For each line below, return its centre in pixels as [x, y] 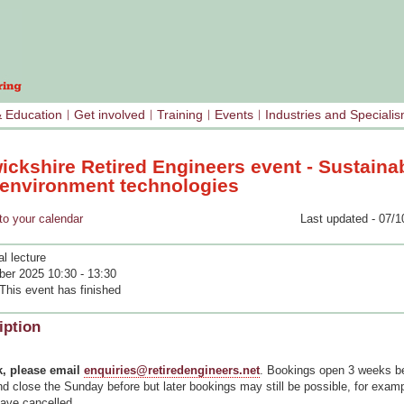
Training [180, 115]
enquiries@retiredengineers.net [172, 370]
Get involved [110, 115]
